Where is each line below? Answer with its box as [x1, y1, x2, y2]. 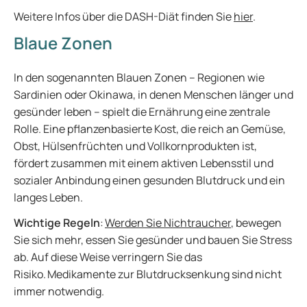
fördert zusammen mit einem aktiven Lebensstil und [14, 156, 273, 171]
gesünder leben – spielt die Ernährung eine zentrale [14, 104, 270, 119]
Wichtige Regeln [14, 215, 100, 230]
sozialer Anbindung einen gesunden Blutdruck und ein [14, 173, 285, 188]
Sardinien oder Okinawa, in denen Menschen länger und [14, 87, 293, 102]
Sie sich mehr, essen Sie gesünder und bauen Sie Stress [14, 232, 292, 247]
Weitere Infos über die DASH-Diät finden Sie [14, 9, 234, 24]
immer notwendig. [14, 284, 104, 299]
